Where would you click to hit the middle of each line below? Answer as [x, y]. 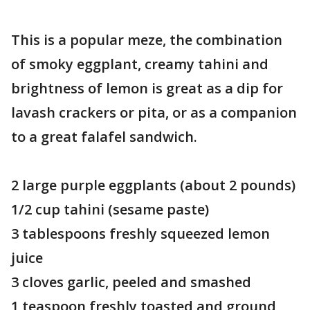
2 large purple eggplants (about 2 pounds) [153, 185]
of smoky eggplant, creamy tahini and [140, 64]
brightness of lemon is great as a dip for [147, 88]
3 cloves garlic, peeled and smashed [131, 282]
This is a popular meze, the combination [147, 40]
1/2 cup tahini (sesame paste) [110, 209]
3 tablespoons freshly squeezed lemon [140, 234]
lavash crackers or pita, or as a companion [154, 112]
